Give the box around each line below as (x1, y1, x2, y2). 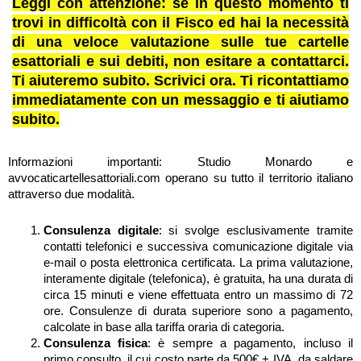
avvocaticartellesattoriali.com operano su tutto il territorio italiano (8, 171, 353, 185)
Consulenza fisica (43, 337, 148, 351)
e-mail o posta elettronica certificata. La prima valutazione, (43, 256, 353, 270)
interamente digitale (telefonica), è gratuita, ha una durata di (43, 272, 353, 286)
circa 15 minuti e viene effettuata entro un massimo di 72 (43, 288, 353, 302)
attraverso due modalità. (8, 187, 135, 201)
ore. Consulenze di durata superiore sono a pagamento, (43, 305, 353, 318)
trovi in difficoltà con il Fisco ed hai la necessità (12, 15, 349, 31)
